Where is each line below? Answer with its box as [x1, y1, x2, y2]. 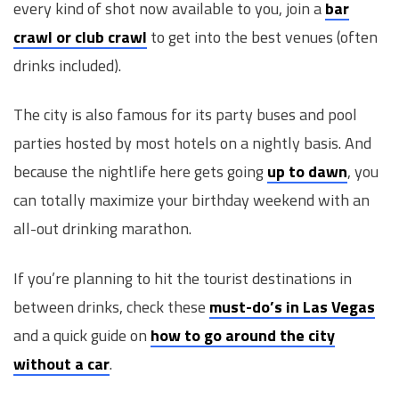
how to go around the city [151, 322, 335, 347]
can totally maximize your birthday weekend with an [13, 188, 370, 213]
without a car [13, 351, 110, 376]
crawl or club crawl [13, 24, 147, 49]
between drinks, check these [13, 294, 209, 319]
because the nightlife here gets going [13, 159, 267, 184]
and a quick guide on [13, 322, 151, 347]
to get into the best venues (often [147, 24, 378, 49]
